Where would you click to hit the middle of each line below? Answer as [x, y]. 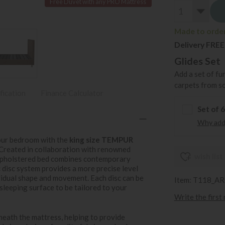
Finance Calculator [72, 93]
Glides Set [197, 61]
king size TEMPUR [101, 139]
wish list [208, 156]
